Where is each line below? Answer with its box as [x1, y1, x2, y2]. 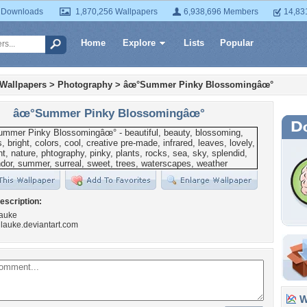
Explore [123, 38, 156, 48]
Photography [58, 79, 112, 90]
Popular [220, 38, 254, 48]
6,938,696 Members [184, 7, 258, 16]
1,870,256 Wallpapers [75, 7, 158, 16]
